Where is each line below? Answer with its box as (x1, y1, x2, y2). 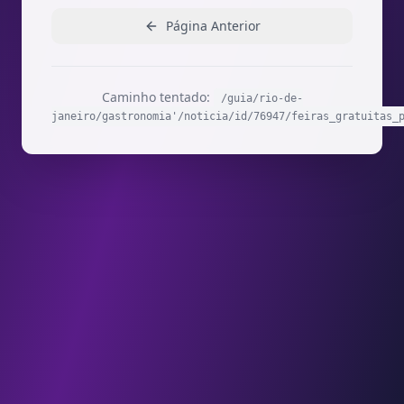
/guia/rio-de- (220, 92, 303, 105)
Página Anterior (165, 17, 261, 34)
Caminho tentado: (101, 88, 214, 106)
